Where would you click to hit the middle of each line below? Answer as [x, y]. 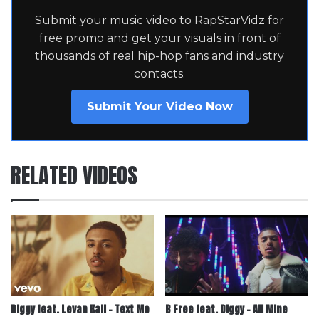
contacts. [159, 73]
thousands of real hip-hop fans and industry [159, 56]
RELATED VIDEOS [74, 175]
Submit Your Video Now [159, 106]
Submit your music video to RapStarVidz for [159, 20]
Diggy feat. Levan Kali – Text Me [80, 310]
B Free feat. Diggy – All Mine [226, 310]
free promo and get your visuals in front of [159, 38]
